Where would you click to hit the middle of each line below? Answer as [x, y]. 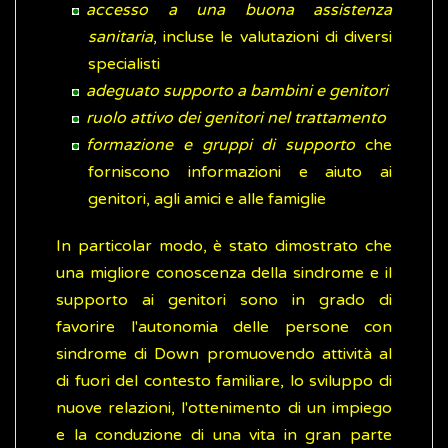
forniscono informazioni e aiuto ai [240, 172]
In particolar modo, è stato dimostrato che [224, 246]
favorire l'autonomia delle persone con [224, 327]
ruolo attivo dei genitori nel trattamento [236, 118]
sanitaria [120, 37]
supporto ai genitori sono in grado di [224, 300]
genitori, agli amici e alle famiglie [207, 199]
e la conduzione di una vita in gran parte [224, 435]
